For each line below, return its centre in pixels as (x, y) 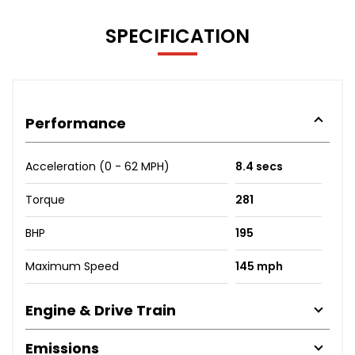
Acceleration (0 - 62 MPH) (97, 166)
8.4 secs (259, 166)
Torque (45, 199)
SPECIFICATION (177, 36)
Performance (76, 123)
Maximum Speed (72, 266)
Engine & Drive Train (101, 310)
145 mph (259, 266)
